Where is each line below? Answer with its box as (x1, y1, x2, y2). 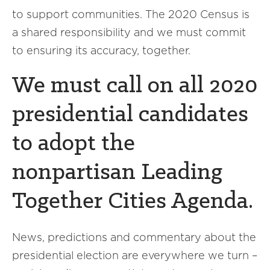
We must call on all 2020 (12, 74, 257, 98)
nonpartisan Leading (12, 161, 222, 185)
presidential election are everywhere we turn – (12, 249, 258, 262)
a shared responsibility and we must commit (12, 26, 246, 39)
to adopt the (12, 132, 135, 156)
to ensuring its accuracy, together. (12, 44, 190, 57)
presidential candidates (12, 103, 248, 127)
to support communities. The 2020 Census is (12, 8, 250, 20)
